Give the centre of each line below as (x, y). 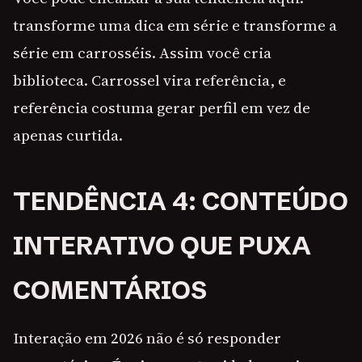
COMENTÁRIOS (110, 290)
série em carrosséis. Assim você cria (142, 53)
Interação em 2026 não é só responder (147, 338)
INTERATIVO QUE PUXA (162, 246)
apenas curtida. (68, 135)
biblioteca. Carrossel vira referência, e (149, 80)
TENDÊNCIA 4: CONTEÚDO (181, 202)
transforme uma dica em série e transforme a (175, 25)
